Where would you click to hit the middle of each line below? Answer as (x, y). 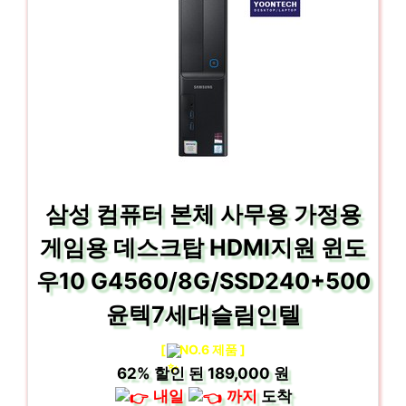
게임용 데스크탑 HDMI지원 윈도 (203, 247)
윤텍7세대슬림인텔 (203, 314)
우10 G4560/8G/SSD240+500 (203, 281)
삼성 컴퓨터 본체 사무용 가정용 (203, 214)
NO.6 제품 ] (213, 349)
